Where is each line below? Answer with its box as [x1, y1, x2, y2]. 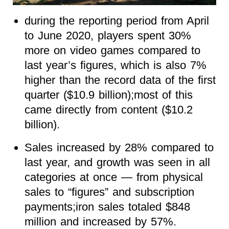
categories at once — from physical [24, 170, 203, 184]
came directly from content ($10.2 [24, 103, 193, 116]
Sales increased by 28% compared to [24, 141, 214, 154]
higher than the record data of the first [24, 73, 216, 86]
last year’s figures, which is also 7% [24, 58, 207, 72]
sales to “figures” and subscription [24, 185, 194, 198]
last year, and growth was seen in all [24, 155, 210, 169]
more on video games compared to [24, 43, 200, 57]
